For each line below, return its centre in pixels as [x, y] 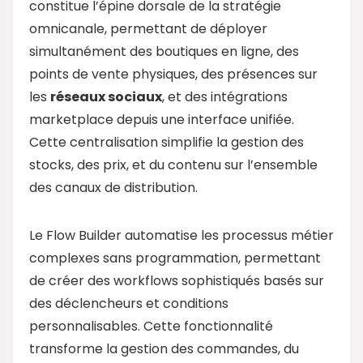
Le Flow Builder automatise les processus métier [181, 235]
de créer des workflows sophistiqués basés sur [177, 280]
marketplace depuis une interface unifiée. [162, 119]
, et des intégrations [225, 96]
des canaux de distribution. [113, 187]
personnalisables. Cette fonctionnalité [151, 326]
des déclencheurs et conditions [129, 303]
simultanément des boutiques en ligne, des [164, 51]
